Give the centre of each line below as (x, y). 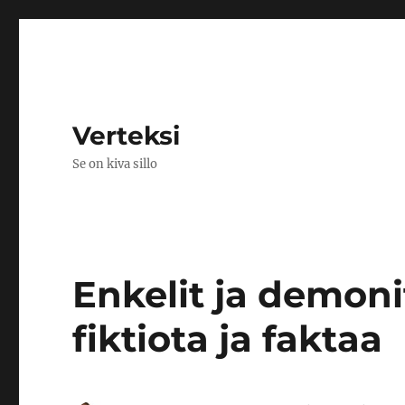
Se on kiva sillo (115, 164)
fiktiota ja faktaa (228, 339)
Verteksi (127, 136)
